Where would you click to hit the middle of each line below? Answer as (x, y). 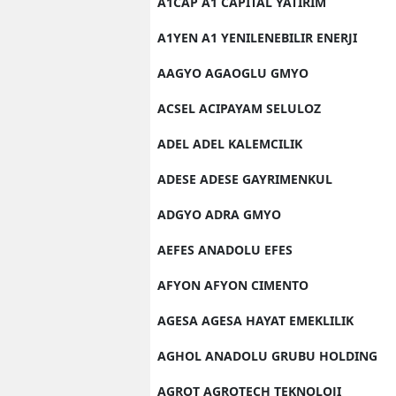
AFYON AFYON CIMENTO (233, 285)
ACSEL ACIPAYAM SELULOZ (239, 108)
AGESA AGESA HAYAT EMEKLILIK (255, 320)
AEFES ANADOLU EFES (225, 250)
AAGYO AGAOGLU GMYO (233, 73)
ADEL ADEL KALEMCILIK (230, 144)
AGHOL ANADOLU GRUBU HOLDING (267, 356)
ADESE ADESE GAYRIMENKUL (245, 179)
